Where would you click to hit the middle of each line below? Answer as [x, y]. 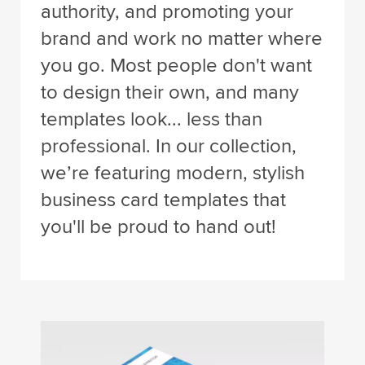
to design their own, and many [170, 92]
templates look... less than [152, 119]
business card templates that [163, 200]
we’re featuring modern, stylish [173, 173]
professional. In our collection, [169, 146]
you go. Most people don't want [176, 66]
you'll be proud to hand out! [158, 227]
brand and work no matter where [182, 39]
